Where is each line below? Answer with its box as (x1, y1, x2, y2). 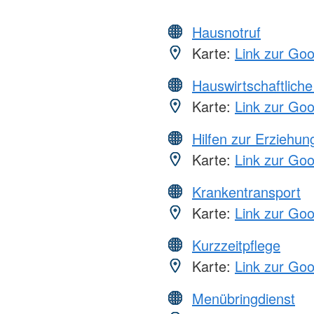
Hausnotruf (192, 21, 261, 42)
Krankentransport (192, 181, 301, 202)
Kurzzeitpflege (192, 234, 280, 255)
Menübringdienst (192, 287, 295, 308)
